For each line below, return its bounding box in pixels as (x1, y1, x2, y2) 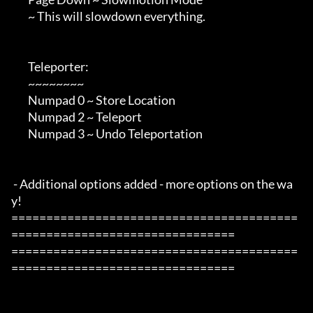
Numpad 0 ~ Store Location (11, 92, 28, 108)
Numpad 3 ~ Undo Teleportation (11, 126, 28, 142)
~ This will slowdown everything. (11, 8, 28, 24)
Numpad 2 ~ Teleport (11, 109, 28, 125)
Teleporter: (11, 59, 28, 75)
